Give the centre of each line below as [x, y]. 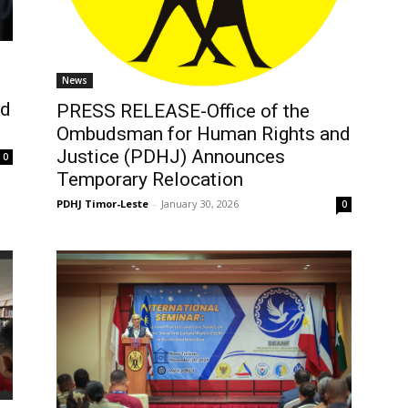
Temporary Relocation [150, 180]
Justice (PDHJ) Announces [171, 157]
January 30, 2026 [200, 204]
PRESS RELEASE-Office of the [183, 112]
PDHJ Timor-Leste [102, 204]
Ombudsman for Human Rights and [204, 134]
